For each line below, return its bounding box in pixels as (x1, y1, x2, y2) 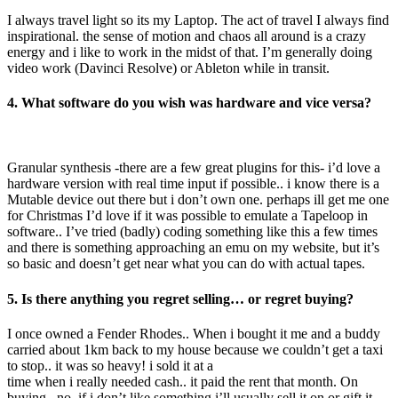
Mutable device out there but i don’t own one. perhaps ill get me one (7, 192, 389, 208)
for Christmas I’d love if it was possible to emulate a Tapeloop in (7, 208, 368, 224)
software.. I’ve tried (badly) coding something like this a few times (7, 224, 378, 240)
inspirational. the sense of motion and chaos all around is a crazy (7, 28, 366, 44)
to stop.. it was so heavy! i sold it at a (7, 357, 213, 373)
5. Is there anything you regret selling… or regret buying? (7, 291, 354, 306)
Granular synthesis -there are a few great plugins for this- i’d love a (7, 160, 380, 176)
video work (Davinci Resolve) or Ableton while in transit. (7, 60, 330, 76)
